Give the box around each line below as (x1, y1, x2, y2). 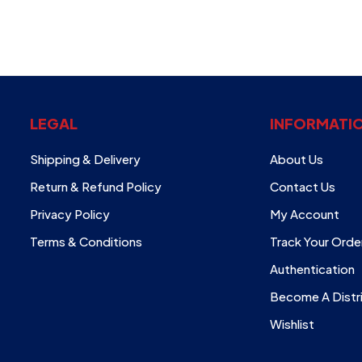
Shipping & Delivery (30, 151, 141, 167)
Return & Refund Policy (30, 179, 162, 195)
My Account (270, 206, 340, 222)
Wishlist (270, 316, 315, 332)
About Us (270, 151, 324, 167)
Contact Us (270, 179, 336, 195)
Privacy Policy (30, 206, 111, 222)
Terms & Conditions (30, 234, 143, 250)
